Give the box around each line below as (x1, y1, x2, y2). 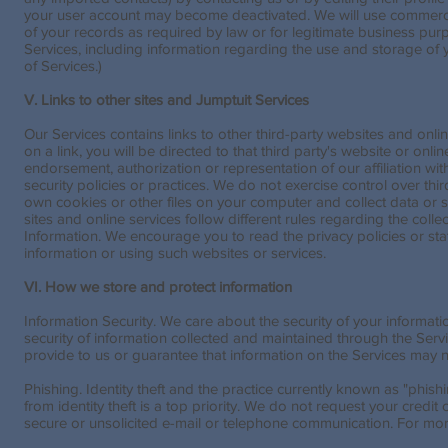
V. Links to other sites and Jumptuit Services (24, 91, 309, 108)
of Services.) (24, 57, 102, 74)
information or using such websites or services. (24, 244, 326, 261)
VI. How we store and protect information (24, 278, 292, 295)
